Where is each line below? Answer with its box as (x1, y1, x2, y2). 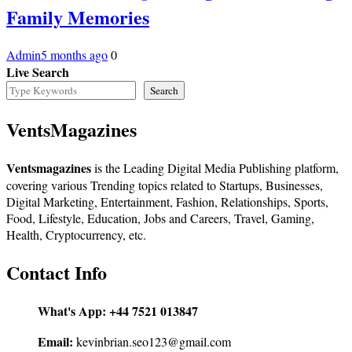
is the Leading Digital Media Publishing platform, (91, 159, 339, 176)
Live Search (6, 63, 69, 82)
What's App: (38, 301, 106, 320)
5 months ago (41, 46, 108, 64)
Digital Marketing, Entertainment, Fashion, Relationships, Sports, (6, 192, 328, 210)
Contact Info (6, 258, 107, 286)
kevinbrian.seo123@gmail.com (73, 332, 231, 350)
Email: (38, 332, 73, 350)
